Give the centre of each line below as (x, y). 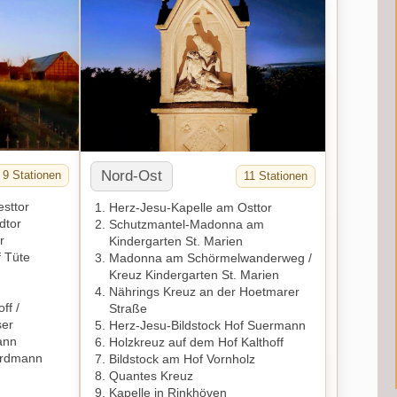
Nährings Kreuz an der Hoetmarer (205, 291)
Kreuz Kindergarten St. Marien (195, 274)
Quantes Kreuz (152, 375)
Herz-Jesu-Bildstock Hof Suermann (208, 325)
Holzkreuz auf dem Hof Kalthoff (197, 342)
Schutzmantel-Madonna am (187, 224)
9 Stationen (32, 175)
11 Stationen (276, 175)
